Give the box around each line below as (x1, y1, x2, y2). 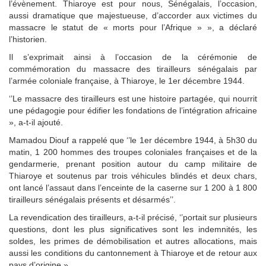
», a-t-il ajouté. (9, 117, 63, 127)
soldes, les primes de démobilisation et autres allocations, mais (9, 236, 257, 246)
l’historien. (9, 34, 47, 44)
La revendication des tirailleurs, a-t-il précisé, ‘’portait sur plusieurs (9, 212, 257, 222)
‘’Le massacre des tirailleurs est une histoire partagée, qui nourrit (9, 93, 257, 103)
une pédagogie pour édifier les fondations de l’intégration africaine (9, 105, 257, 115)
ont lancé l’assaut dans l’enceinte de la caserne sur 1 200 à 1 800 (9, 182, 257, 192)
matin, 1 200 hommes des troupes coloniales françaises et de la (9, 147, 257, 157)
